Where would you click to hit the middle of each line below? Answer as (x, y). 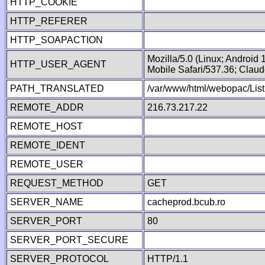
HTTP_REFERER (49, 21)
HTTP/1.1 (168, 259)
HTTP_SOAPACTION (56, 40)
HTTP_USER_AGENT (58, 64)
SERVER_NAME (47, 202)
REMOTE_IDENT (48, 145)
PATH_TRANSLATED (57, 88)
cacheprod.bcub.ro (186, 202)
